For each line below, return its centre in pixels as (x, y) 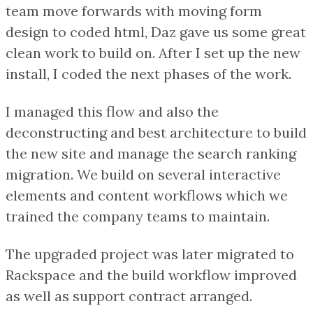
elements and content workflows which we (147, 195)
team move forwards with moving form (134, 10)
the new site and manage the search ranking (151, 153)
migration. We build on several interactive (143, 174)
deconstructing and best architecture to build (156, 132)
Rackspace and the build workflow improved (151, 275)
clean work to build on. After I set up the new (153, 52)
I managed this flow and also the (112, 111)
